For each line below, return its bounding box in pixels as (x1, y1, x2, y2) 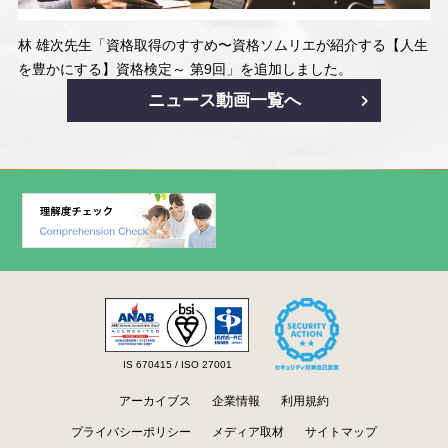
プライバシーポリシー (70, 424, 191, 439)
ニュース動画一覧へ (147, 90, 301, 110)
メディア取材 (211, 424, 284, 439)
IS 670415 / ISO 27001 (122, 358, 232, 370)
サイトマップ (305, 424, 378, 439)
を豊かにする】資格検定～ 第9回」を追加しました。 (17, 60, 352, 77)
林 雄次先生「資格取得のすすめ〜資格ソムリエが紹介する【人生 (17, 36, 428, 53)
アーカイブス (118, 394, 191, 409)
